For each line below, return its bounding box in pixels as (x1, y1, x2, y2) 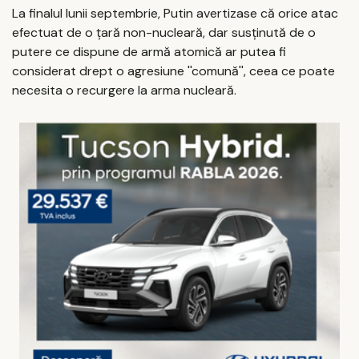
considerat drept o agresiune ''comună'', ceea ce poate (12, 63, 335, 80)
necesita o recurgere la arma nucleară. (12, 82, 236, 99)
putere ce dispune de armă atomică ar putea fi (12, 43, 286, 61)
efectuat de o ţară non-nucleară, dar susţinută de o (12, 24, 316, 42)
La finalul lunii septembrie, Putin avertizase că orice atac (12, 5, 338, 22)
